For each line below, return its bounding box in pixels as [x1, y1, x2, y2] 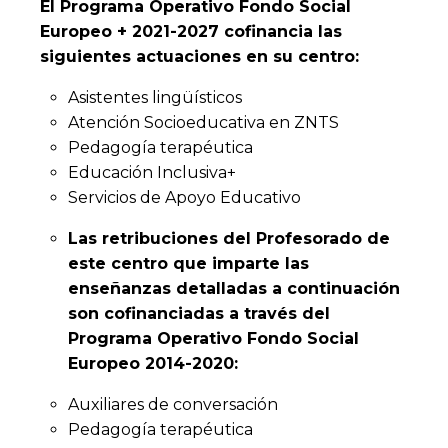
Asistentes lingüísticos [68, 87, 242, 107]
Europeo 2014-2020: [68, 353, 238, 373]
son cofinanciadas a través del [68, 303, 330, 323]
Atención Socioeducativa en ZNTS [68, 112, 339, 132]
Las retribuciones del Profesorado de [68, 228, 390, 248]
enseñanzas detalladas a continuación [68, 278, 400, 298]
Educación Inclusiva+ [68, 162, 236, 182]
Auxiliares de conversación [68, 394, 278, 414]
